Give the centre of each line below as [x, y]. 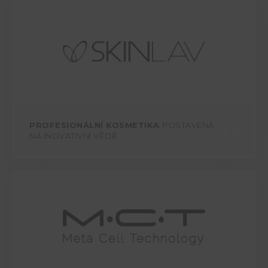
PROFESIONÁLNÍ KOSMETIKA [96, 125]
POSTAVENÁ [188, 125]
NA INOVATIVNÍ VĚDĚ [73, 136]
